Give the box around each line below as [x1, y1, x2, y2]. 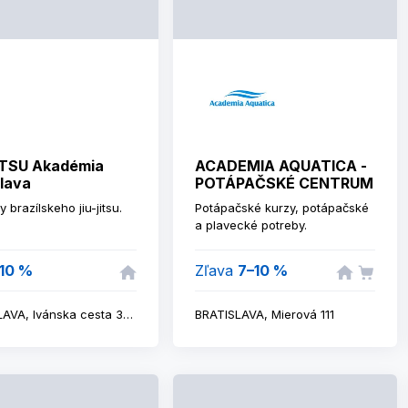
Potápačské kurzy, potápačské [195, 200, 369, 215]
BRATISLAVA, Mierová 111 [195, 307, 334, 321]
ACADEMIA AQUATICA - [195, 157, 367, 175]
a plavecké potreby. [195, 218, 307, 232]
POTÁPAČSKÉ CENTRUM [195, 174, 373, 192]
